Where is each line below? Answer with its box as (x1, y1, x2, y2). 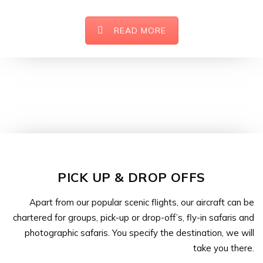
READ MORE (113, 25, 166, 36)
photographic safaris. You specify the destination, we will (25, 227, 254, 238)
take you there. (193, 242, 254, 254)
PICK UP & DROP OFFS (58, 168, 205, 185)
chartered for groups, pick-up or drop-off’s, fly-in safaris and (13, 211, 254, 223)
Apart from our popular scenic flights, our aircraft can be (29, 196, 254, 208)
